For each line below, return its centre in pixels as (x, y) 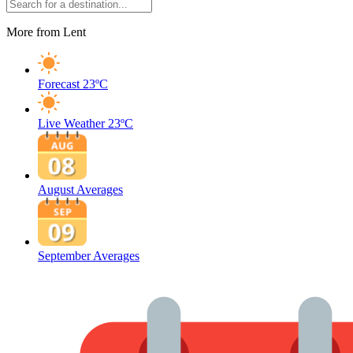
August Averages (80, 190)
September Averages (89, 256)
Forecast (59, 84)
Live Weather (71, 123)
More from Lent (46, 32)
